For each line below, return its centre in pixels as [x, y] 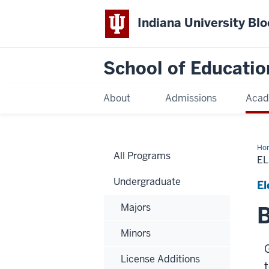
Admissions [191, 98]
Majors [136, 207]
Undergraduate [147, 181]
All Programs [142, 156]
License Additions [160, 259]
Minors [136, 233]
